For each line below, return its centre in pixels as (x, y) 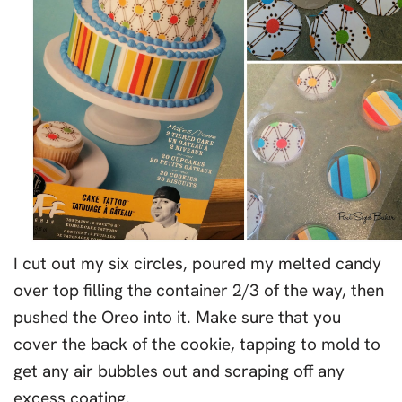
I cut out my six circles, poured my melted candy (197, 264)
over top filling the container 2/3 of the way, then (199, 291)
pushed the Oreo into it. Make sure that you (177, 318)
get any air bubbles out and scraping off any (179, 371)
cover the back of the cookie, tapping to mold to (197, 345)
